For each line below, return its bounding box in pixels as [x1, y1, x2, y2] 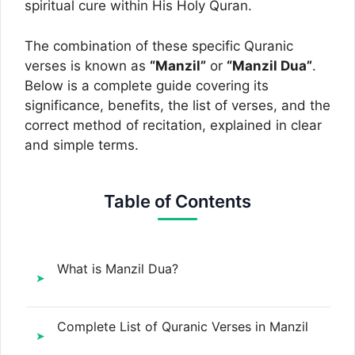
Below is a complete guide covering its [25, 77, 269, 94]
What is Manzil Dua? [57, 260, 178, 277]
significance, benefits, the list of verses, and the [25, 97, 330, 113]
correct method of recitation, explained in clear [25, 116, 322, 133]
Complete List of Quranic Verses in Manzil [57, 318, 308, 334]
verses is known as [25, 57, 150, 74]
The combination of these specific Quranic [25, 37, 293, 54]
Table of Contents [104, 190, 251, 212]
